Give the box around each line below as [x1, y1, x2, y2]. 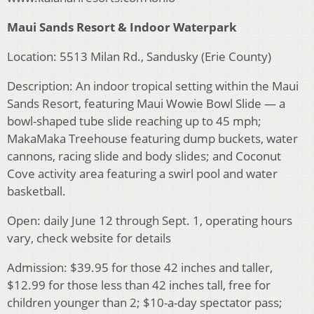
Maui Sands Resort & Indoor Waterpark [7, 19, 237, 36]
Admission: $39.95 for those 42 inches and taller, [7, 259, 273, 276]
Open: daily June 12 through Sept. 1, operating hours [7, 212, 292, 229]
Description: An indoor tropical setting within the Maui [7, 78, 299, 95]
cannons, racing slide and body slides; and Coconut [7, 148, 281, 165]
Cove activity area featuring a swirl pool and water [7, 165, 278, 182]
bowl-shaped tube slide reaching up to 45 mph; [7, 113, 261, 130]
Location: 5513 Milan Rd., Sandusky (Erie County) [7, 48, 271, 65]
